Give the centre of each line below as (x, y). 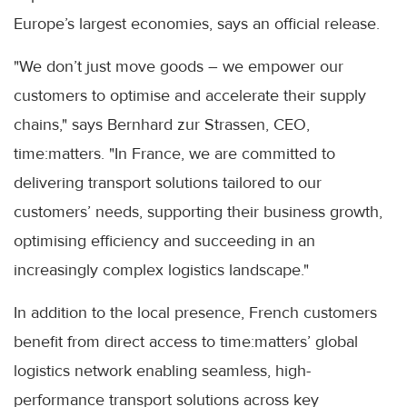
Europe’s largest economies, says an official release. (197, 23)
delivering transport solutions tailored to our (168, 182)
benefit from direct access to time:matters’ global (186, 341)
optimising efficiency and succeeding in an (164, 240)
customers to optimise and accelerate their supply (190, 95)
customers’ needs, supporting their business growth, (198, 211)
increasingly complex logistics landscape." (161, 269)
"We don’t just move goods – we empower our (179, 66)
